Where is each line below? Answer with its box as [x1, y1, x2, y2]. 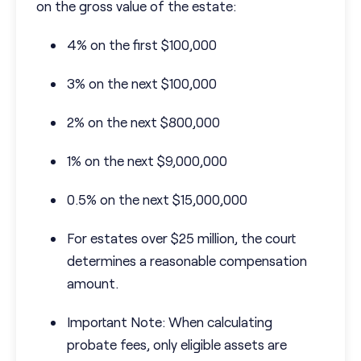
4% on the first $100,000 [67, 36, 217, 53]
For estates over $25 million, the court [67, 230, 296, 247]
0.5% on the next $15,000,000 [67, 191, 247, 208]
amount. [67, 275, 118, 292]
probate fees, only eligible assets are [67, 336, 287, 353]
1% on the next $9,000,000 [67, 152, 227, 169]
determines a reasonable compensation [67, 252, 307, 269]
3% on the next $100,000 [67, 75, 217, 92]
